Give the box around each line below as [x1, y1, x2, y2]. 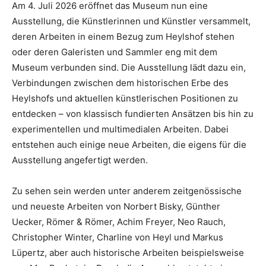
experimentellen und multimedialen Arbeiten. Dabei [12, 123, 229, 135]
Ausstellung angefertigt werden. [12, 154, 148, 166]
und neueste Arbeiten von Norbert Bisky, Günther [12, 201, 220, 213]
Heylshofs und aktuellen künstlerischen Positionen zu [12, 93, 238, 104]
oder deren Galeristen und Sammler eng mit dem [12, 46, 217, 58]
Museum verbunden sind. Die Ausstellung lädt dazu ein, [12, 62, 246, 74]
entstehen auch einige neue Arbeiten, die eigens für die [12, 139, 246, 151]
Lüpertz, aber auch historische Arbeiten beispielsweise [12, 247, 244, 259]
